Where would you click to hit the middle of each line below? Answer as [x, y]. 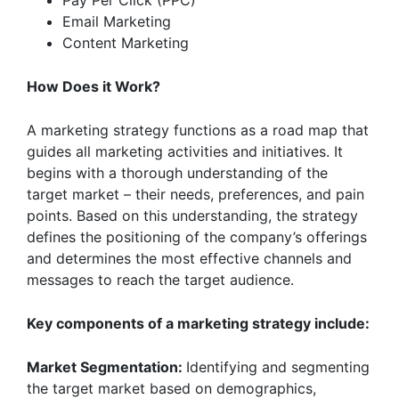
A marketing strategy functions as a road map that [198, 130]
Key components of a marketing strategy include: [198, 323]
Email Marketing [117, 21]
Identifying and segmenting [278, 367]
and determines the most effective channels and [189, 258]
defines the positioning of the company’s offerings [197, 237]
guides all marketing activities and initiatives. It [185, 151]
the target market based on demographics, [171, 388]
